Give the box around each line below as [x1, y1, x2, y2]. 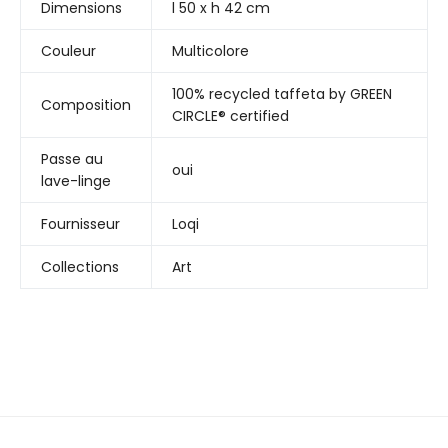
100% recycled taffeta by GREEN [172, 84, 392, 105]
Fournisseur [41, 214, 120, 235]
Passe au [41, 149, 103, 170]
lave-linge [41, 171, 111, 192]
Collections [41, 257, 119, 278]
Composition [41, 95, 131, 116]
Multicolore [172, 41, 249, 62]
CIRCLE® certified [172, 106, 289, 127]
